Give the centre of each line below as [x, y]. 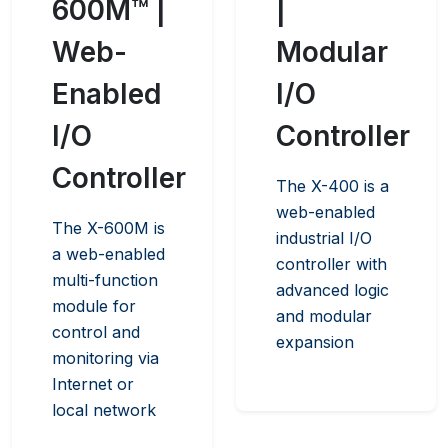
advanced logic [332, 290]
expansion [315, 342]
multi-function [105, 280]
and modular [324, 316]
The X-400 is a [332, 186]
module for [94, 306]
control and [96, 332]
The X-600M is [108, 228]
